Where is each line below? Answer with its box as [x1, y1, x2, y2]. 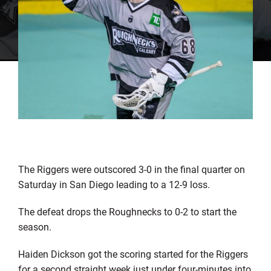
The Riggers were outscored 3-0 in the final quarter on [18, 162, 245, 175]
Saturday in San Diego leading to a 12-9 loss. [18, 177, 210, 191]
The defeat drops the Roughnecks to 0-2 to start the [18, 204, 237, 218]
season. [18, 220, 51, 233]
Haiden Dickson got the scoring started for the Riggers [18, 247, 248, 260]
